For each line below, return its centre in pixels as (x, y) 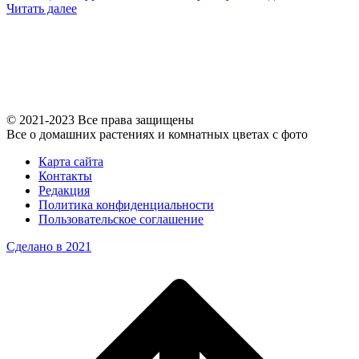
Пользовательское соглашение (121, 219)
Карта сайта (71, 161)
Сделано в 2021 (49, 246)
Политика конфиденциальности (126, 204)
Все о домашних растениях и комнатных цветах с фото (157, 134)
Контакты (65, 175)
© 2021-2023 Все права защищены (100, 119)
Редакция (64, 190)
